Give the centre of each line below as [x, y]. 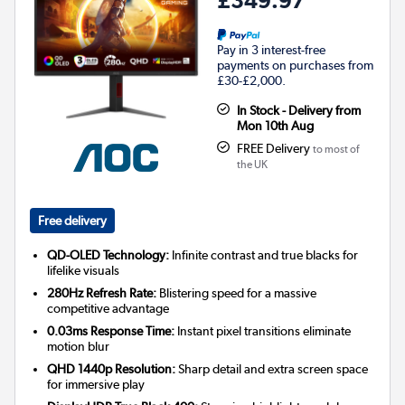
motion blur [79, 346]
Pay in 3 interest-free [271, 49]
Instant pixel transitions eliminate [263, 330]
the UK [252, 164]
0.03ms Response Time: [111, 330]
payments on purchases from [295, 65]
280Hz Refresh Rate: [102, 292]
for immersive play [96, 384]
